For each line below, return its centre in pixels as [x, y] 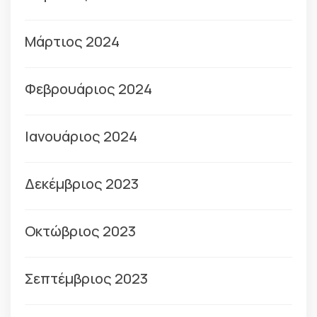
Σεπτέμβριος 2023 [86, 278]
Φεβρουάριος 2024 [88, 89]
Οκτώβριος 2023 [80, 231]
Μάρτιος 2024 [72, 41]
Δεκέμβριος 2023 [82, 184]
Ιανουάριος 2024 [81, 136]
